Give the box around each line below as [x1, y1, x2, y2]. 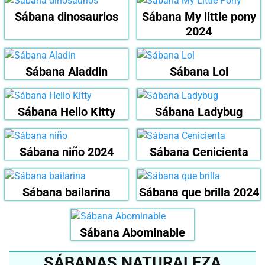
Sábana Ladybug [155, 105, 243, 119]
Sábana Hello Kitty [17, 105, 115, 119]
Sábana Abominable [80, 225, 185, 240]
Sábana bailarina [22, 185, 111, 200]
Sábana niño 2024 [19, 145, 114, 160]
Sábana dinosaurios [14, 9, 118, 24]
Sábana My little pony [141, 9, 256, 24]
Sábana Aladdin [25, 64, 108, 79]
